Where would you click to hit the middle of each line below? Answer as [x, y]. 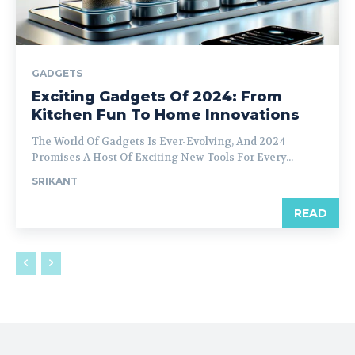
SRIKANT [55, 181]
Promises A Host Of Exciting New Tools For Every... [162, 157]
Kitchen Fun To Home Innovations [166, 115]
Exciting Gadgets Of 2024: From [157, 97]
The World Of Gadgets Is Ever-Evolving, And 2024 [158, 141]
